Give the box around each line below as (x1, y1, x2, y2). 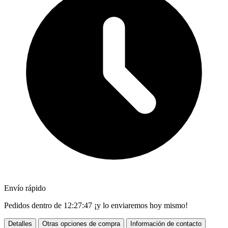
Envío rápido (4, 183, 46, 192)
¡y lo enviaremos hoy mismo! (92, 201, 188, 210)
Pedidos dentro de (4, 201, 64, 210)
